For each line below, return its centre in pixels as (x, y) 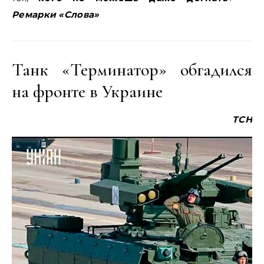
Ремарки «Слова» (56, 14)
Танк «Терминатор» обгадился (132, 70)
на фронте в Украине (87, 92)
